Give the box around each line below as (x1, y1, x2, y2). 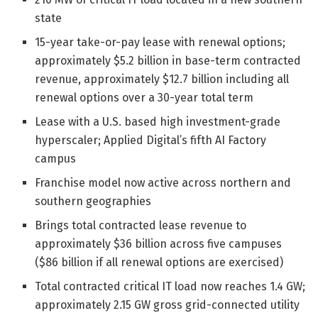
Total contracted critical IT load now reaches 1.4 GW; (35, 279, 306, 293)
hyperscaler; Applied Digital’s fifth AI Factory (35, 133, 267, 147)
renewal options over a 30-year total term (35, 90, 254, 104)
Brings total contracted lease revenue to (35, 218, 247, 232)
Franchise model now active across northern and (35, 175, 292, 190)
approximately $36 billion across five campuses (35, 236, 283, 251)
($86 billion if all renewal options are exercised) (35, 255, 284, 269)
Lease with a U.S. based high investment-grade (35, 114, 281, 128)
